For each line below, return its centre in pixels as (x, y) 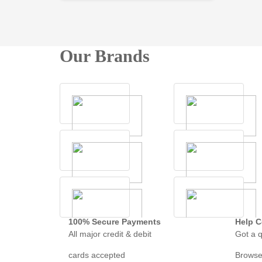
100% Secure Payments (115, 222)
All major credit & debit (110, 234)
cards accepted (97, 255)
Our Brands (105, 56)
